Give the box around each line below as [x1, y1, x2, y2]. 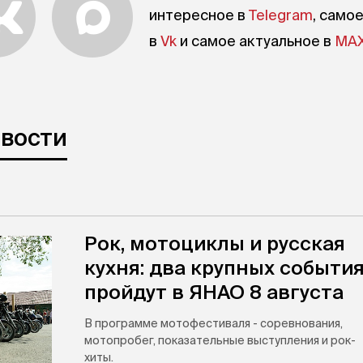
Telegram [249, 7, 313, 25]
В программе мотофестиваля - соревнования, [84, 318, 343, 331]
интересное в [149, 7, 249, 25]
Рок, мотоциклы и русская [84, 233, 345, 256]
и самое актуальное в [177, 33, 335, 51]
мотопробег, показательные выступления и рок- [84, 335, 356, 348]
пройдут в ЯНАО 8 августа [84, 282, 344, 305]
